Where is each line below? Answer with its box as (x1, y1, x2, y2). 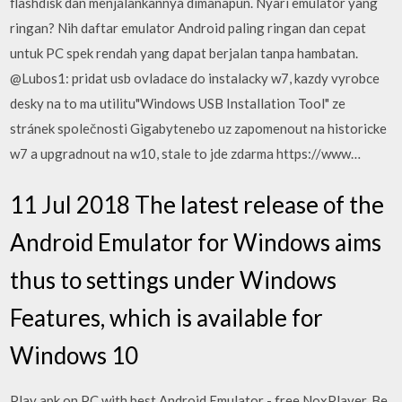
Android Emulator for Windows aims (10, 228, 382, 257)
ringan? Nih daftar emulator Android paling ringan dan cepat (10, 19, 367, 36)
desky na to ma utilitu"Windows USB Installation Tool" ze (10, 94, 346, 111)
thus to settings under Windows (10, 266, 337, 294)
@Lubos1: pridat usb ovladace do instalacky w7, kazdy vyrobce (10, 69, 380, 86)
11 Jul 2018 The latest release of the (10, 190, 385, 219)
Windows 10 (10, 341, 144, 370)
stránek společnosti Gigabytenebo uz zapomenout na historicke (10, 119, 388, 136)
